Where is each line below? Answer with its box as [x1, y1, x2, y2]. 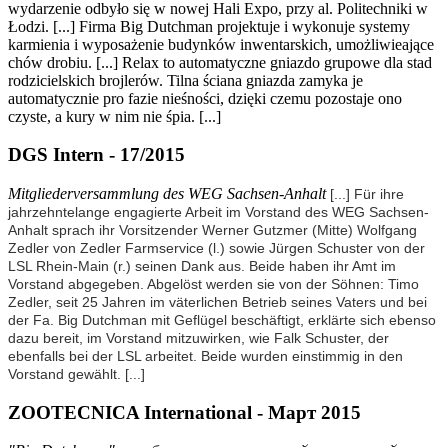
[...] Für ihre [330, 186, 404, 203]
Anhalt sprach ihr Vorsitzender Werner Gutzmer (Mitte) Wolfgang [8, 222, 417, 239]
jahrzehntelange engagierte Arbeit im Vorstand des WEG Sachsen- [8, 204, 429, 221]
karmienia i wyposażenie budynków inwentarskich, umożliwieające [8, 35, 434, 53]
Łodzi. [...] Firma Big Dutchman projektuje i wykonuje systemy [8, 17, 410, 35]
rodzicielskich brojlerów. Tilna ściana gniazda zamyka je [8, 71, 363, 89]
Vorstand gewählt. [8, 366, 125, 383]
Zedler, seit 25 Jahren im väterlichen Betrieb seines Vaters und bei [8, 294, 427, 311]
